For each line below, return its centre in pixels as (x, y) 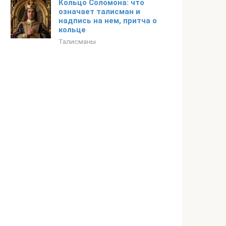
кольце (72, 30)
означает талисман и (99, 12)
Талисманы (77, 41)
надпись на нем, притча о (108, 21)
